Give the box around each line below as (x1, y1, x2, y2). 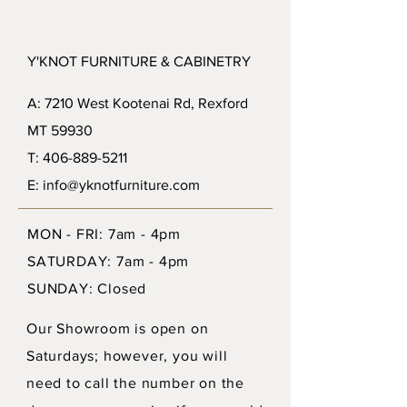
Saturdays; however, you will (26, 347, 228, 363)
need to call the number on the (26, 374, 245, 391)
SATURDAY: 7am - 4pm (27, 253, 190, 269)
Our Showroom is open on (26, 320, 209, 336)
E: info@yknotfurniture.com (27, 176, 200, 193)
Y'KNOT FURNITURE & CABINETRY (27, 53, 251, 69)
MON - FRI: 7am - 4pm (27, 225, 181, 242)
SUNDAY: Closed (27, 280, 147, 296)
